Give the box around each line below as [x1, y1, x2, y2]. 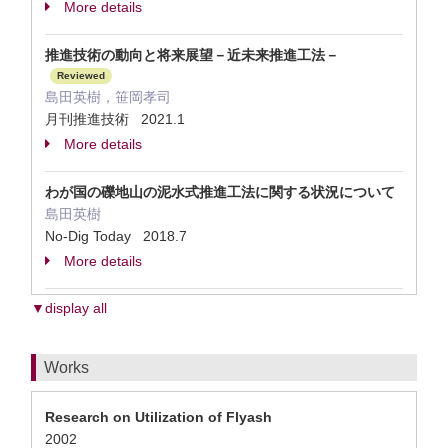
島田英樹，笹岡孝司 [45, 89, 171, 105]
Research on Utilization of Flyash [45, 409, 272, 425]
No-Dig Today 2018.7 [45, 228, 187, 244]
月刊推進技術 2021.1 [45, 111, 185, 127]
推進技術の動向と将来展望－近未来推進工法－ [45, 47, 339, 63]
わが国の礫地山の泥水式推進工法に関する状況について [45, 184, 395, 200]
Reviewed [57, 70, 105, 82]
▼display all [31, 300, 107, 316]
